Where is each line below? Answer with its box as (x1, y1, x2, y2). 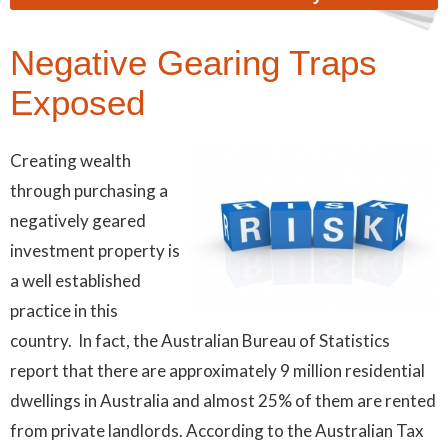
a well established (10, 270, 141, 292)
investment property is (10, 240, 180, 262)
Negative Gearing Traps (10, 44, 377, 82)
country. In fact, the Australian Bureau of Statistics (10, 330, 390, 352)
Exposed (10, 84, 145, 122)
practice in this (10, 300, 118, 322)
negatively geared (10, 210, 146, 232)
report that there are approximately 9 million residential (10, 360, 425, 382)
